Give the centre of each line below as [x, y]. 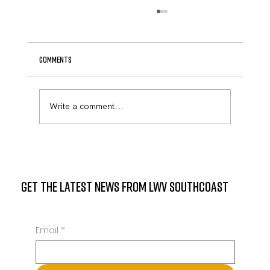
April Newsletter [95, 76]
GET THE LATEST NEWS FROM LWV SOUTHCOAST [124, 187]
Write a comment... [86, 106]
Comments [55, 59]
